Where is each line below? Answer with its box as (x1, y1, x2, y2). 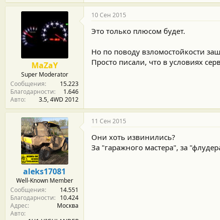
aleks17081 (23, 165, 66, 177)
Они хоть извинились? (91, 132, 175, 142)
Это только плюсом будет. (91, 26, 185, 36)
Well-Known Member (16, 176, 73, 185)
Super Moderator (21, 70, 68, 79)
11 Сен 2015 (91, 116, 126, 125)
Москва (57, 201, 79, 210)
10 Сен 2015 (91, 10, 126, 19)
